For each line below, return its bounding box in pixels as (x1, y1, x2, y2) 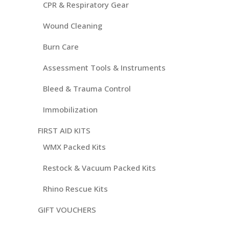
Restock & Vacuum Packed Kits (43, 163, 156, 173)
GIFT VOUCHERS (38, 204, 96, 215)
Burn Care (43, 41, 79, 52)
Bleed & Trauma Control (43, 83, 131, 94)
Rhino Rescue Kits (43, 184, 108, 194)
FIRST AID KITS (38, 125, 90, 136)
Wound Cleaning (43, 20, 102, 31)
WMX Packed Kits (43, 142, 106, 152)
